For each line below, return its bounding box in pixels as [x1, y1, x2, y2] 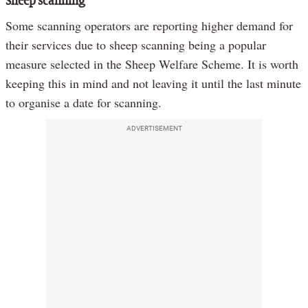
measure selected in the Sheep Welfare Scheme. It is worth [5, 55, 298, 72]
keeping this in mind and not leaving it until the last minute [5, 74, 301, 91]
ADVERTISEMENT [126, 124, 182, 132]
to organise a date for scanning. [5, 93, 162, 111]
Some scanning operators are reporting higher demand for [5, 16, 293, 34]
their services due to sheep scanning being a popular [5, 36, 266, 53]
